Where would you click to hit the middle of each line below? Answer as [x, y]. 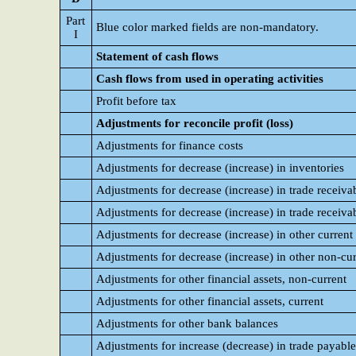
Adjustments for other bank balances [187, 323]
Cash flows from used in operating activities [210, 79]
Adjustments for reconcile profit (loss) [195, 123]
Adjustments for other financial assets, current [210, 301]
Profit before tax [136, 101]
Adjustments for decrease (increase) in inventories [220, 168]
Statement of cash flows [157, 56]
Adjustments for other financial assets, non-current [221, 279]
